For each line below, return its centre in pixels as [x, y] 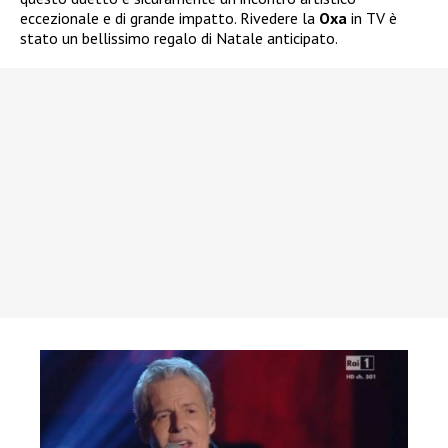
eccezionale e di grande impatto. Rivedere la [169, 17]
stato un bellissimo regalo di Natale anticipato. [179, 37]
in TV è [374, 17]
